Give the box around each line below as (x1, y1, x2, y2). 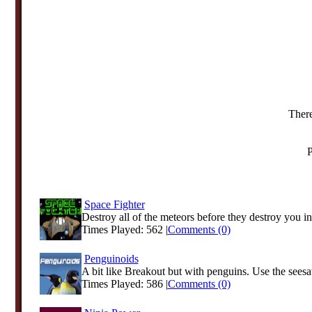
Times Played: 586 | (81, 278, 168, 290)
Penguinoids (84, 253, 139, 265)
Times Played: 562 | (81, 224, 168, 235)
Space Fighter (84, 198, 145, 210)
